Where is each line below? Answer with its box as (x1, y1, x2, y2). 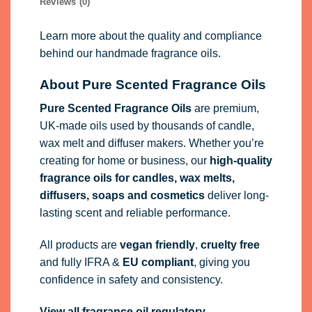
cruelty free (200, 239, 260, 251)
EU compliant (122, 256, 194, 269)
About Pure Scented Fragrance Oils (39, 77, 266, 92)
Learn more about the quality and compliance (39, 29, 262, 42)
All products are (39, 239, 120, 251)
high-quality (209, 155, 272, 167)
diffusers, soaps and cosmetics (39, 189, 205, 202)
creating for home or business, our (39, 155, 210, 167)
